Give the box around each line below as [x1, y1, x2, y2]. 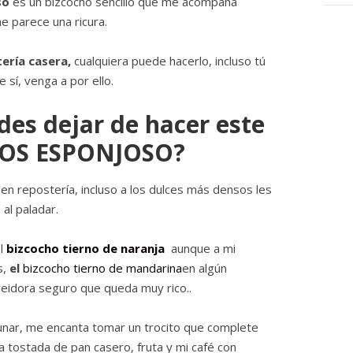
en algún [182, 260, 227, 277]
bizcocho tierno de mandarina [23, 260, 182, 277]
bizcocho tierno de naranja [6, 240, 165, 257]
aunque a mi [165, 240, 236, 257]
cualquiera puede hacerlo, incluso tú [71, 53, 266, 69]
